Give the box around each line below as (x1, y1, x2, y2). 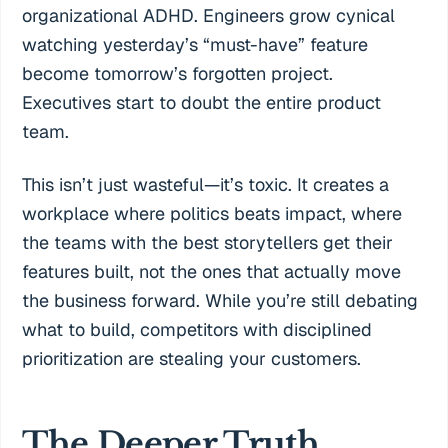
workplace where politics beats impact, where (22, 202, 403, 226)
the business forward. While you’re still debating (22, 289, 419, 313)
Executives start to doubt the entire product (22, 91, 382, 115)
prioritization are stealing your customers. (22, 347, 362, 371)
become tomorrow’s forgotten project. (22, 62, 334, 86)
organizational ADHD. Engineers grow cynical (22, 4, 396, 28)
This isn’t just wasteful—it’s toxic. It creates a (22, 173, 390, 197)
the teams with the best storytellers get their (22, 231, 394, 255)
